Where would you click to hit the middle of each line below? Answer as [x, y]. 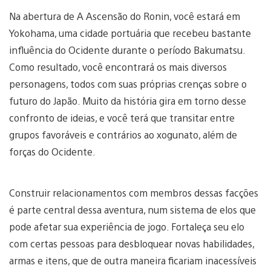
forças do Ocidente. [52, 152]
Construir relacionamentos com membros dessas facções [134, 193]
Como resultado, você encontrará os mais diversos [118, 67]
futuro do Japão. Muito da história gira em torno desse [128, 101]
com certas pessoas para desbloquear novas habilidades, [132, 244]
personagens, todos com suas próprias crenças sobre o [128, 84]
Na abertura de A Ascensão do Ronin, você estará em [125, 16]
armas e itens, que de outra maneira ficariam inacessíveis [133, 261]
